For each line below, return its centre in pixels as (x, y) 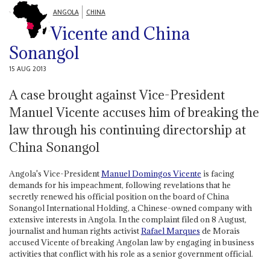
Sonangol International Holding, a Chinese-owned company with (130, 208)
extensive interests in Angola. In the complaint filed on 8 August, (127, 219)
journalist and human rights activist (75, 231)
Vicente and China (120, 33)
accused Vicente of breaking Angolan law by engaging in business (131, 242)
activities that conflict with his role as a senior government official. (131, 253)
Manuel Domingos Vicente (151, 173)
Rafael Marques (170, 231)
